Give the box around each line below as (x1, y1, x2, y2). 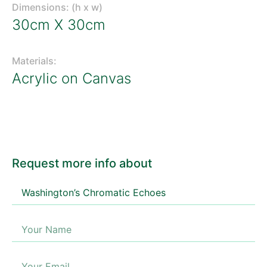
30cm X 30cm (12, 15, 105, 33)
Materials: (12, 54, 57, 67)
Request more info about (12, 156, 152, 170)
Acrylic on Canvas (12, 69, 131, 87)
